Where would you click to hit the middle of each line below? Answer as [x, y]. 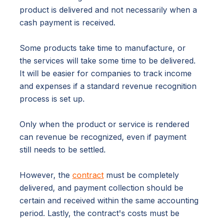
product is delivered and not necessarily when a [108, 10]
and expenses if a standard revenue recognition [108, 86]
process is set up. [52, 99]
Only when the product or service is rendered [104, 124]
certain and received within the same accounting [109, 201]
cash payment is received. [67, 23]
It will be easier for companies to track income [106, 74]
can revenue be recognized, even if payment [103, 137]
